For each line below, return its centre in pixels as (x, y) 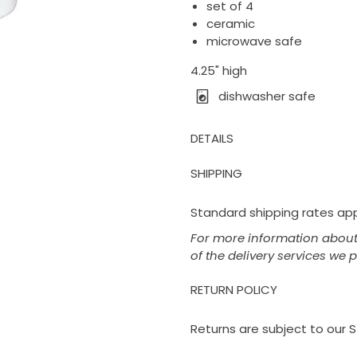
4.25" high (218, 70)
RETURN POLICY (233, 289)
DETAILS (212, 138)
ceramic (230, 23)
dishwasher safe (267, 96)
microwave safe (254, 41)
